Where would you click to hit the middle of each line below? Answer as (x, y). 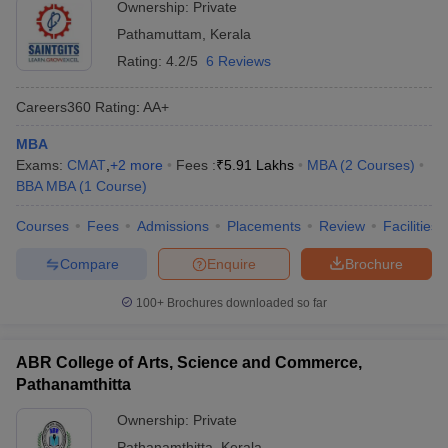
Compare (89, 263)
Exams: (41, 165)
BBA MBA (45, 186)
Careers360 (53, 106)
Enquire (231, 263)
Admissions (173, 226)
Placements (264, 226)
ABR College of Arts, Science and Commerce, (189, 362)
